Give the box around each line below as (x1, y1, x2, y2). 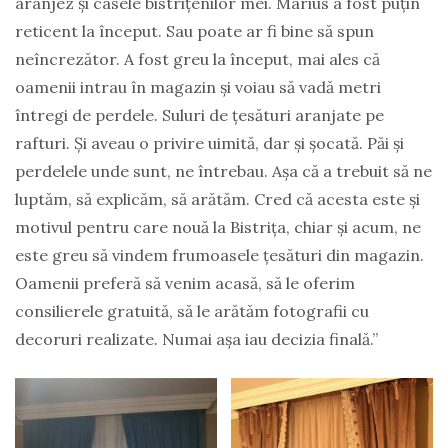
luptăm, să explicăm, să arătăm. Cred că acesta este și (15, 189, 420, 209)
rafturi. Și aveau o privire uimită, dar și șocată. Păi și (15, 133, 404, 153)
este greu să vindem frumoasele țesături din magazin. (15, 245, 424, 265)
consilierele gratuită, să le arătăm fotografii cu (15, 301, 369, 321)
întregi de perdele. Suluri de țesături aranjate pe (15, 105, 384, 125)
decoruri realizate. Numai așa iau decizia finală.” (15, 329, 378, 349)
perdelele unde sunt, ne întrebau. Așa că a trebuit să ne (15, 161, 432, 181)
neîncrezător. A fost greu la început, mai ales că (15, 49, 380, 69)
